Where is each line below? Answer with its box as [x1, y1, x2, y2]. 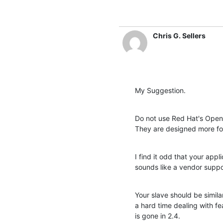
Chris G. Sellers [153, 31, 206, 40]
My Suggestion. [135, 86, 186, 95]
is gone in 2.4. [135, 211, 180, 220]
